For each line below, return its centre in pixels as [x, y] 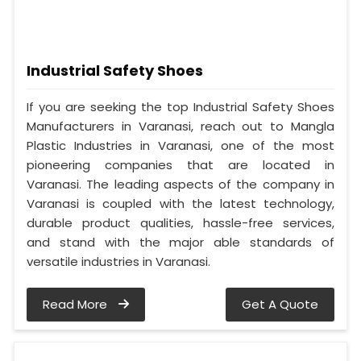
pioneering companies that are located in [180, 164]
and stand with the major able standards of [180, 242]
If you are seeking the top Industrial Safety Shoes [180, 106]
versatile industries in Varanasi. [118, 261]
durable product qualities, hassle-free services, [180, 222]
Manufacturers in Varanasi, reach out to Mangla [180, 126]
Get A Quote [280, 304]
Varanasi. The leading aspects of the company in [180, 184]
